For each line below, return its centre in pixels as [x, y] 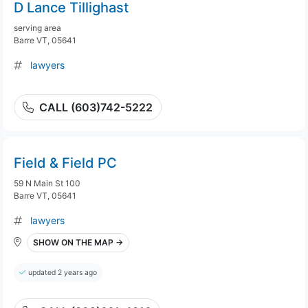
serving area [37, 28]
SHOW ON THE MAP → [78, 242]
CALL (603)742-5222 [96, 107]
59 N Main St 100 [47, 183]
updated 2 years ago [63, 273]
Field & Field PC [65, 163]
